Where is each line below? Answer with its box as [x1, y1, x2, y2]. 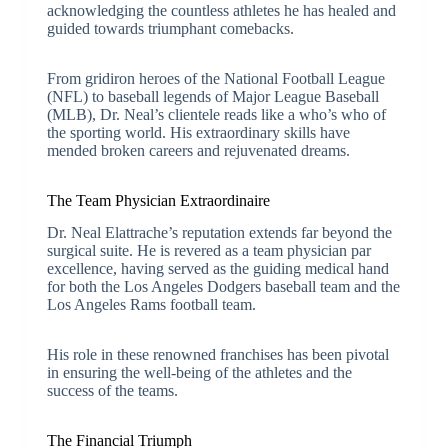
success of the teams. [46, 382, 178, 400]
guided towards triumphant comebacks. [46, 19, 294, 37]
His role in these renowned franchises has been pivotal [46, 346, 389, 364]
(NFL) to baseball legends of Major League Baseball [46, 87, 379, 105]
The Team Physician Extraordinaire [46, 191, 270, 209]
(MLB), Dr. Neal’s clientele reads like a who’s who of [46, 105, 386, 123]
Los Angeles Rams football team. [46, 296, 256, 314]
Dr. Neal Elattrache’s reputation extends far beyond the [46, 224, 392, 242]
